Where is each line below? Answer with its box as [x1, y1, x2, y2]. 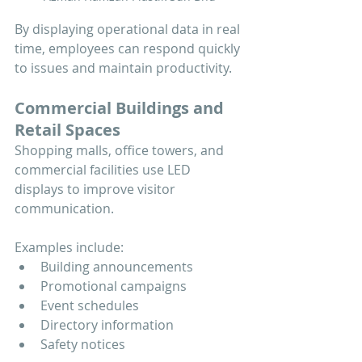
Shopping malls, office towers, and [15, 141, 227, 159]
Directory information [40, 315, 174, 334]
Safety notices [40, 335, 125, 353]
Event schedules [40, 296, 139, 314]
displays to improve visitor [15, 179, 179, 198]
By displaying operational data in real [15, 19, 243, 38]
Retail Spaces [15, 118, 120, 141]
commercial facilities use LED [15, 160, 194, 179]
